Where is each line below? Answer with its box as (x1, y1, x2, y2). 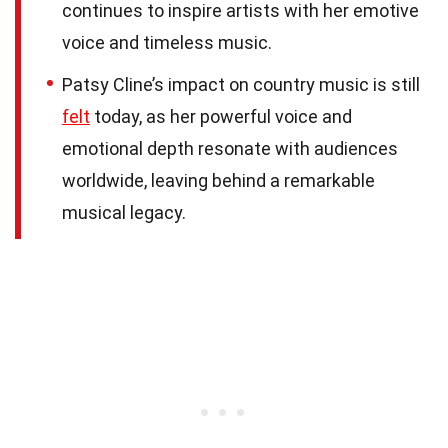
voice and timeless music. (62, 32, 272, 54)
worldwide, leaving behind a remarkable (62, 170, 375, 192)
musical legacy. (62, 202, 186, 224)
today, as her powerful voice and (90, 106, 352, 128)
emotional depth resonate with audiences (62, 138, 398, 160)
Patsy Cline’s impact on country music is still (62, 74, 420, 96)
